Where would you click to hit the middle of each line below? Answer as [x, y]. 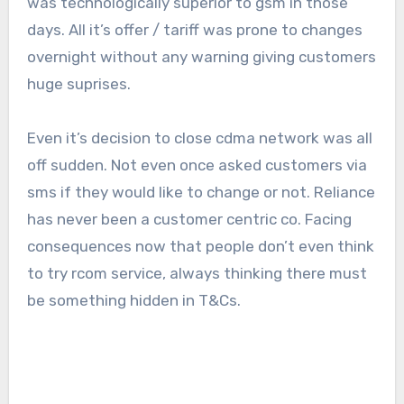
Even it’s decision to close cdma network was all [199, 138]
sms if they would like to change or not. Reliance [201, 193]
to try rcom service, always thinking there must [197, 274]
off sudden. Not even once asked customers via [197, 165]
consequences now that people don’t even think [200, 247]
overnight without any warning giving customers [201, 57]
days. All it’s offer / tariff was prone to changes [194, 30]
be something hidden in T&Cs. [133, 301]
